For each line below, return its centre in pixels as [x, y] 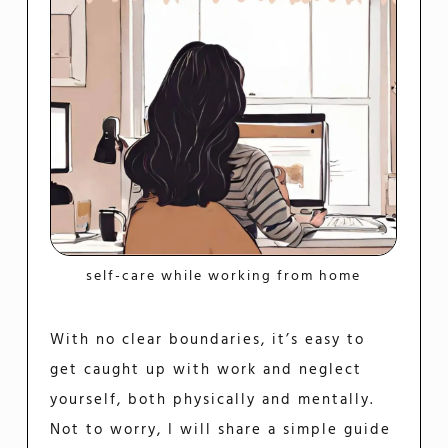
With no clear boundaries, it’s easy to [208, 340]
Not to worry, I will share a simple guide [221, 430]
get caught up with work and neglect [206, 370]
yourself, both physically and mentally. [212, 400]
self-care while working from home [224, 277]
